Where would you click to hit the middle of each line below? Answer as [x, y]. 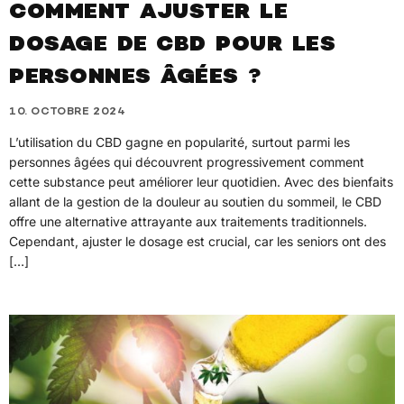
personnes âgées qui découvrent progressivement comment [187, 161]
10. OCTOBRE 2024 [68, 112]
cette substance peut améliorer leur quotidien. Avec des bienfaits [201, 181]
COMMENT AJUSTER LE [148, 14]
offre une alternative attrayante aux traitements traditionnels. [188, 221]
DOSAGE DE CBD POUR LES [172, 46]
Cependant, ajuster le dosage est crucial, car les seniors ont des [197, 241]
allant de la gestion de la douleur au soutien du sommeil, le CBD [195, 201]
